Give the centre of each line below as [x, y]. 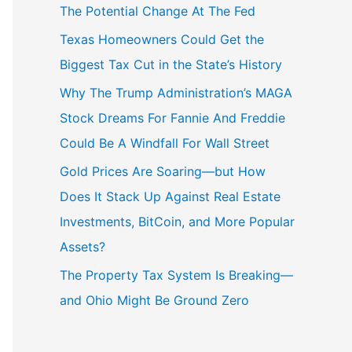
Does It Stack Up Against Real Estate [170, 196]
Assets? [82, 246]
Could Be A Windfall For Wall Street [165, 143]
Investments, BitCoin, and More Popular [177, 221]
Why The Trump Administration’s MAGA [176, 92]
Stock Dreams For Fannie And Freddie [172, 117]
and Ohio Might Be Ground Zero [154, 300]
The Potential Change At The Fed [158, 11]
